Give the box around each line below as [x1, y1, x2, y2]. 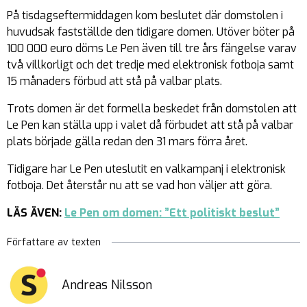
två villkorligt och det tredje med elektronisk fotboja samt [7, 58, 294, 73]
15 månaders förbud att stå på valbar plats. [7, 74, 222, 89]
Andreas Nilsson [62, 277, 152, 294]
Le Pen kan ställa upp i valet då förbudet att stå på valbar [7, 118, 293, 133]
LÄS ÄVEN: [7, 206, 64, 221]
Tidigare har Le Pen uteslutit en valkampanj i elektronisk [7, 162, 286, 177]
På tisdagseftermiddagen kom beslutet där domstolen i [7, 8, 283, 23]
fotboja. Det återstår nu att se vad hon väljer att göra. [7, 178, 272, 193]
